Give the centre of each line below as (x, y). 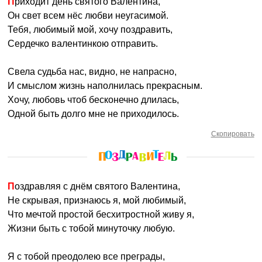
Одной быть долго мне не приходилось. (94, 114)
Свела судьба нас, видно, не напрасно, (92, 72)
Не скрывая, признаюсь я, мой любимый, (97, 200)
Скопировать (232, 134)
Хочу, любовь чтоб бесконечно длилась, (94, 100)
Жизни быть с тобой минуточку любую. (92, 228)
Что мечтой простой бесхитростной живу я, (101, 214)
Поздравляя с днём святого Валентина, (98, 186)
